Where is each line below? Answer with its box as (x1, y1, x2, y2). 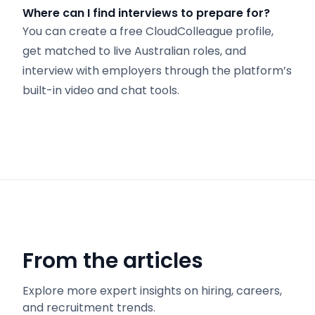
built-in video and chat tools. (22, 82, 179, 98)
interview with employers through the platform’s (22, 63, 292, 79)
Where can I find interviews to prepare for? (22, 5, 270, 21)
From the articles (22, 246, 203, 276)
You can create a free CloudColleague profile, (22, 23, 274, 39)
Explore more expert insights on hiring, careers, (22, 283, 282, 299)
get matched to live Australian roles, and (22, 43, 246, 59)
